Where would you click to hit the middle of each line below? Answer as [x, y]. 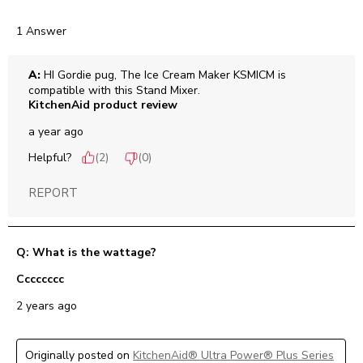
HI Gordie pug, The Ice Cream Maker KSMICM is [163, 75]
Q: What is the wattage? [86, 253]
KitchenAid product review [103, 105]
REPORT [53, 193]
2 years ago [47, 306]
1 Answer [41, 32]
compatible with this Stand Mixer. [114, 91]
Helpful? [50, 158]
